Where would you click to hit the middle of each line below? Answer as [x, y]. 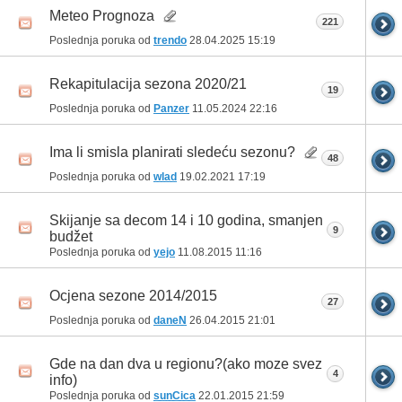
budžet [71, 236]
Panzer [171, 108]
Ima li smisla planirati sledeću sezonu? [172, 152]
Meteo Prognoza [102, 15]
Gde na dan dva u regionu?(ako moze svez [186, 364]
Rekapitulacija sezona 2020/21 [148, 83]
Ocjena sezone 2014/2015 [133, 296]
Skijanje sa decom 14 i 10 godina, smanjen [186, 220]
